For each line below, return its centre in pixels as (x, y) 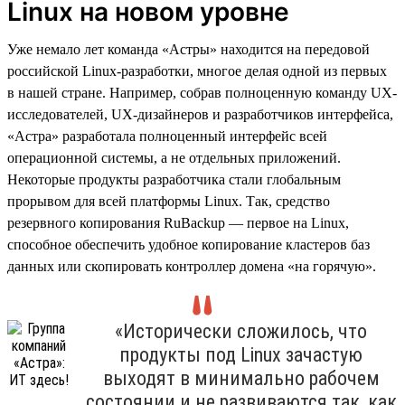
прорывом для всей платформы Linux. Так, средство (169, 201)
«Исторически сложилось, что (241, 331)
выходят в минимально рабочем (241, 378)
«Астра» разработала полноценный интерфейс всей (167, 136)
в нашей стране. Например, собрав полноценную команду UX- (202, 92)
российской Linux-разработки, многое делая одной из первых (197, 71)
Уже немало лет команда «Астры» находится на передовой (188, 49)
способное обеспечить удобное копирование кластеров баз (188, 244)
